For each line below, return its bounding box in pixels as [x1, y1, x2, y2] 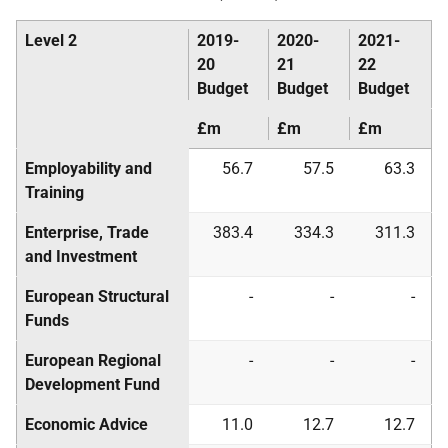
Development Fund [25, 375, 160, 394]
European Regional [25, 351, 161, 370]
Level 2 [25, 31, 77, 50]
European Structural [25, 287, 169, 306]
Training [25, 183, 84, 202]
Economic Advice [25, 415, 148, 434]
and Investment [25, 247, 137, 266]
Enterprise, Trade [25, 223, 149, 242]
